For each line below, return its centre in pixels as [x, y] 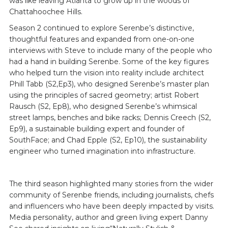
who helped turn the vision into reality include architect [106, 73]
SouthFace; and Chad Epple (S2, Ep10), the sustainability [108, 140]
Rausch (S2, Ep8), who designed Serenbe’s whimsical [103, 106]
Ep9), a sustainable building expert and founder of [96, 129]
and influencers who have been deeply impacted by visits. [111, 206]
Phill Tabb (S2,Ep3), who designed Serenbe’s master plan [109, 84]
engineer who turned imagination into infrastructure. [102, 151]
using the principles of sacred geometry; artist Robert [104, 95]
